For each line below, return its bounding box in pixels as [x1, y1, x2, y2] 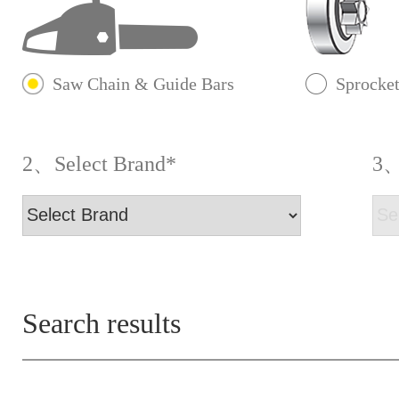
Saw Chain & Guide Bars [53, 74, 234, 94]
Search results [22, 307, 181, 339]
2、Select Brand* [22, 152, 176, 175]
